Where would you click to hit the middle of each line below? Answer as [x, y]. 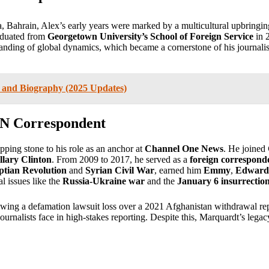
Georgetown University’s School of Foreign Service [150, 37]
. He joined [246, 148]
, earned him [179, 170]
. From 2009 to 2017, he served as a [121, 159]
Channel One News [184, 148]
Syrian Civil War [120, 170]
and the [161, 181]
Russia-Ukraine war [104, 181]
